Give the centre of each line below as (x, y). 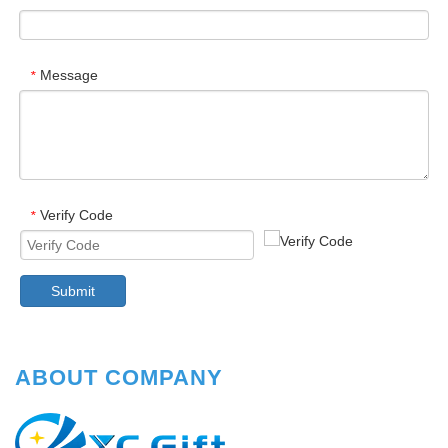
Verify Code (76, 214)
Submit (73, 290)
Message (69, 74)
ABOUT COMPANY (119, 377)
